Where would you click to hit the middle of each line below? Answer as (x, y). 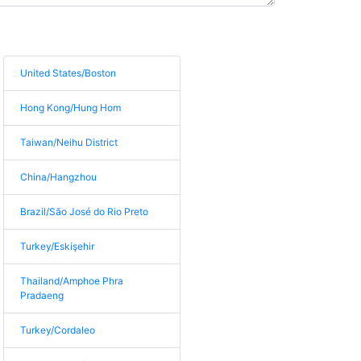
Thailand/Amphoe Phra (72, 281)
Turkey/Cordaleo (58, 330)
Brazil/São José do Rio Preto (85, 212)
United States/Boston (68, 73)
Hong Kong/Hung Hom (71, 108)
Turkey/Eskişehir (58, 246)
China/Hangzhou (59, 177)
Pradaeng (42, 295)
